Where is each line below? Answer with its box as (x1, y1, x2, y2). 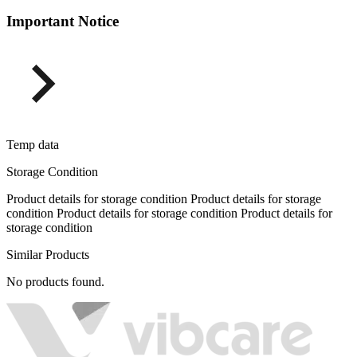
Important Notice (6, 13, 119, 30)
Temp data (6, 138, 59, 152)
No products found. (6, 275, 104, 289)
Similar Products (6, 248, 89, 262)
